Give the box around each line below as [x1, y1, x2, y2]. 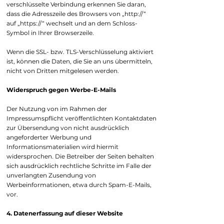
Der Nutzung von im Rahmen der [6, 105, 107, 112]
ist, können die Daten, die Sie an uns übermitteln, [6, 57, 152, 65]
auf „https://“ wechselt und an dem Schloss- [6, 19, 137, 27]
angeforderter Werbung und [6, 133, 91, 141]
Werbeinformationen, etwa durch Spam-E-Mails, [6, 181, 151, 188]
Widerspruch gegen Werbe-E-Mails [6, 86, 116, 93]
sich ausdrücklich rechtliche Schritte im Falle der [6, 162, 151, 169]
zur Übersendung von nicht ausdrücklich [6, 124, 129, 131]
